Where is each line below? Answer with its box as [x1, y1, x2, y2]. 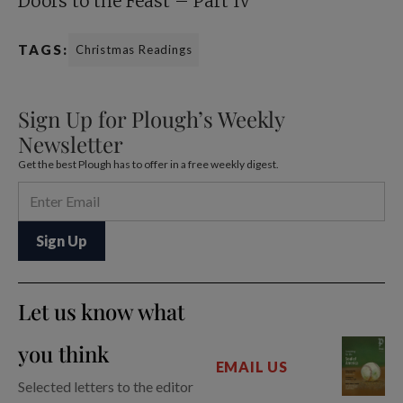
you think [18, 338, 109, 368]
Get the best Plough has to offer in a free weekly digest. [18, 157, 279, 171]
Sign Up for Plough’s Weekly [18, 103, 284, 133]
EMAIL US [215, 357, 288, 375]
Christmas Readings [76, 41, 193, 57]
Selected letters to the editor [18, 377, 193, 395]
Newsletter [18, 129, 123, 158]
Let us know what [18, 296, 184, 326]
